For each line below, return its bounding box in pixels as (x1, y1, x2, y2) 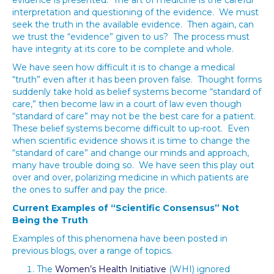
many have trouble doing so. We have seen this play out (12, 160, 254, 171)
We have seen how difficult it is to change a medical (12, 62, 235, 73)
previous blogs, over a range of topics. (12, 245, 172, 256)
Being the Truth (12, 215, 88, 226)
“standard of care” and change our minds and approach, (12, 147, 249, 158)
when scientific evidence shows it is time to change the (12, 135, 250, 146)
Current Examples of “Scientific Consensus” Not (12, 202, 239, 213)
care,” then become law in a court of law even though (12, 98, 242, 109)
